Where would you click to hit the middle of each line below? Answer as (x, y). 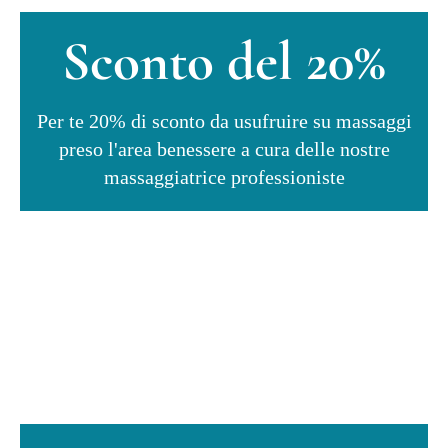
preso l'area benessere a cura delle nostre (224, 148)
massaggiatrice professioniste (224, 176)
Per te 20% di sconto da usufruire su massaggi (224, 120)
